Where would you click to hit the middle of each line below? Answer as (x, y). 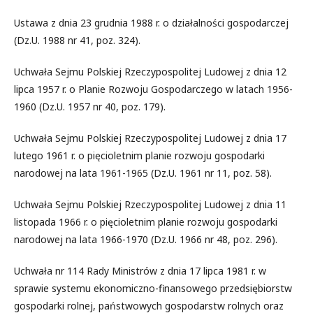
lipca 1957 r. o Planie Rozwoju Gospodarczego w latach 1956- (153, 89)
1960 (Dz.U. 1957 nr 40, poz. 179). (90, 106)
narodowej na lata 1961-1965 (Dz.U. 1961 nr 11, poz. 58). (143, 173)
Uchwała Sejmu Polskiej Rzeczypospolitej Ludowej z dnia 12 (150, 71)
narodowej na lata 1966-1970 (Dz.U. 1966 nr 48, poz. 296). (146, 239)
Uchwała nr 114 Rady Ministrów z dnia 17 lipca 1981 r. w (140, 270)
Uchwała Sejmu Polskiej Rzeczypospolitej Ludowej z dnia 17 (150, 138)
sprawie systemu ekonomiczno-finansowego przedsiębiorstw (153, 288)
